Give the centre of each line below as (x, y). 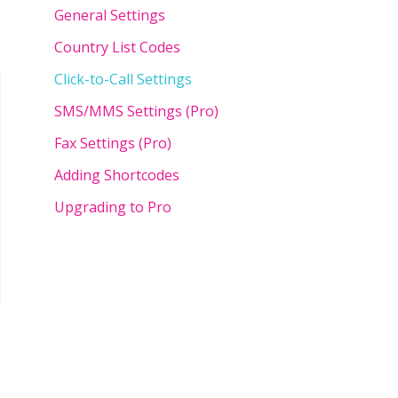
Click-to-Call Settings (123, 79)
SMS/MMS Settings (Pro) (136, 111)
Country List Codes (117, 47)
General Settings (110, 15)
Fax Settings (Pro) (113, 143)
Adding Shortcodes (117, 175)
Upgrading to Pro (113, 207)
